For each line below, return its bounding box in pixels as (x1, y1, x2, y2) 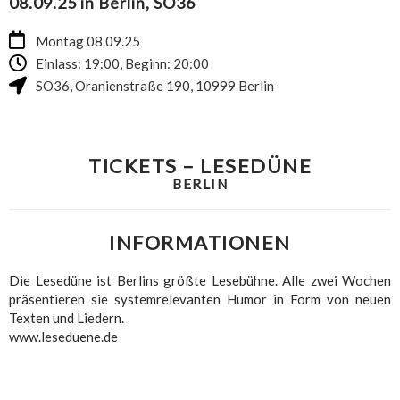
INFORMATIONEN (109, 229, 291, 254)
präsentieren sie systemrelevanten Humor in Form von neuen (9, 290, 391, 307)
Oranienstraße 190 (75, 77, 190, 94)
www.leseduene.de (9, 328, 118, 345)
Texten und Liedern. (9, 309, 124, 326)
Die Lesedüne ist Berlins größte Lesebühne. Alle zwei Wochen (9, 271, 391, 288)
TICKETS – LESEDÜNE (88, 153, 312, 178)
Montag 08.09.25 (36, 32, 140, 49)
